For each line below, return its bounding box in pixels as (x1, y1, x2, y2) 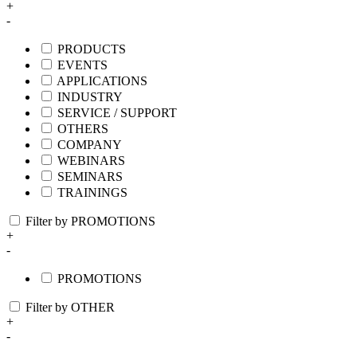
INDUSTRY (57, 90, 123, 104)
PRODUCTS (57, 42, 126, 57)
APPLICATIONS (57, 74, 147, 88)
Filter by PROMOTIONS (25, 214, 155, 229)
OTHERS (57, 122, 108, 136)
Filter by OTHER (25, 300, 115, 315)
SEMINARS (57, 170, 123, 184)
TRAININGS (57, 186, 127, 200)
